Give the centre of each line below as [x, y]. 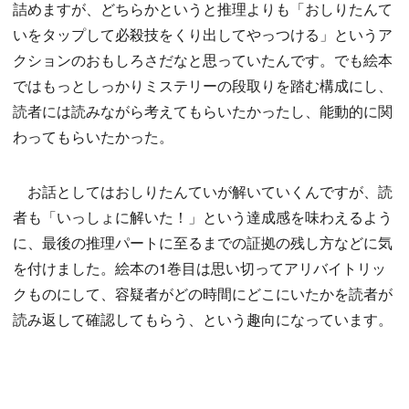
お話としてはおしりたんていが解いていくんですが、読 [203, 192]
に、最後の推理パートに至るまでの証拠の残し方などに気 [203, 243]
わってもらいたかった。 [93, 137]
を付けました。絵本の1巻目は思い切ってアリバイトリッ [199, 268]
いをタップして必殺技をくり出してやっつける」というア [203, 35]
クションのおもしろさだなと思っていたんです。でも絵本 [203, 60]
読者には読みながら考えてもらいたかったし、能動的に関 [203, 111]
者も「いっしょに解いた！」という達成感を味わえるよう [203, 217]
